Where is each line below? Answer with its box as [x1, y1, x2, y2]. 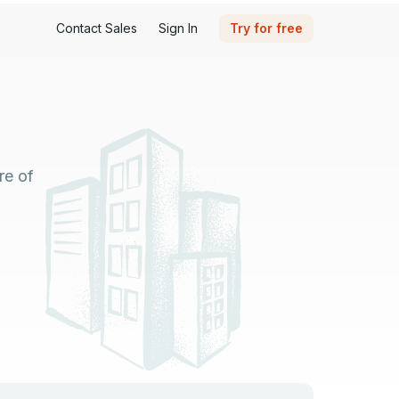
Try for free [230, 20, 303, 36]
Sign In [159, 20, 198, 36]
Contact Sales [56, 20, 137, 36]
